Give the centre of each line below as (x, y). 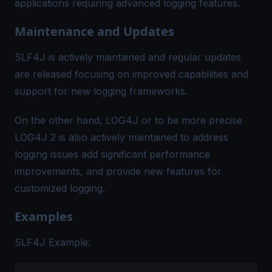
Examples (44, 216)
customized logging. (60, 188)
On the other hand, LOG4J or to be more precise (128, 120)
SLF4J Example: (53, 242)
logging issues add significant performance (112, 154)
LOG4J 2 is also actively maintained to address (121, 137)
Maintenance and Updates (94, 31)
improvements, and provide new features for (118, 171)
